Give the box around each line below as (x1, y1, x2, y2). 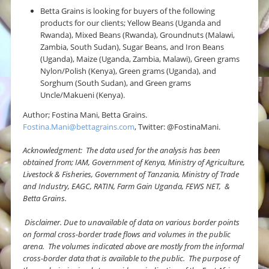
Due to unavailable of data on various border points (64, 216, 240, 228)
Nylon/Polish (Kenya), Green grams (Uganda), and (40, 65, 217, 76)
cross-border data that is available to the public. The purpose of (23, 252, 240, 264)
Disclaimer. (25, 216, 64, 228)
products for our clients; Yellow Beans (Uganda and (40, 17, 222, 28)
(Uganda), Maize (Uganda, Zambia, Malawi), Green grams (40, 53, 240, 64)
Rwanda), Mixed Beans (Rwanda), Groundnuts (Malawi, (40, 29, 235, 40)
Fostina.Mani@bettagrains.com (23, 121, 134, 132)
